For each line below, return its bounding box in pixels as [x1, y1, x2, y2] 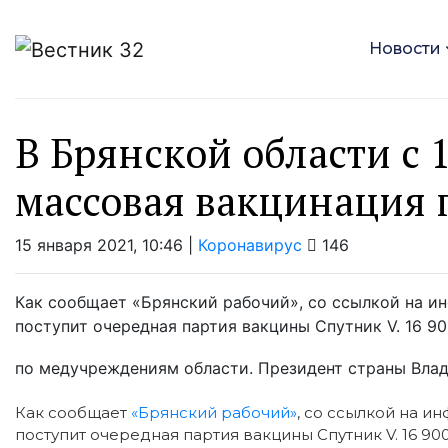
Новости [368, 39, 441, 58]
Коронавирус [198, 235, 302, 255]
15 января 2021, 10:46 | [15, 235, 198, 255]
